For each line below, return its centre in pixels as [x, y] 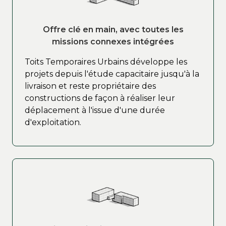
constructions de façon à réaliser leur [100, 98]
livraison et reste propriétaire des [90, 86]
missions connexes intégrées [113, 42]
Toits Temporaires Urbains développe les [106, 62]
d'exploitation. [53, 123]
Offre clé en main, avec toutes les [113, 30]
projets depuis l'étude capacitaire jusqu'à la [112, 74]
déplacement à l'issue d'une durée [95, 110]
